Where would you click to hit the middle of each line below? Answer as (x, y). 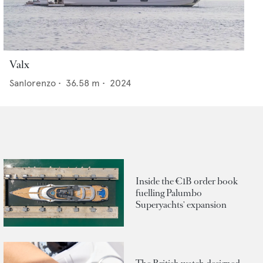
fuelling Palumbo (169, 193)
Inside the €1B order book (187, 181)
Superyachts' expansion (181, 204)
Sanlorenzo (33, 83)
